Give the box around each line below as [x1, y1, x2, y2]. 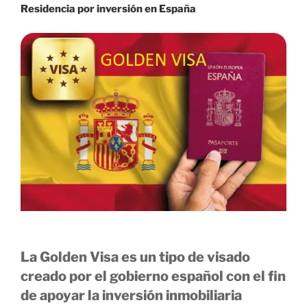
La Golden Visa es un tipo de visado [21, 248, 250, 265]
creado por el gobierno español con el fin [21, 267, 286, 284]
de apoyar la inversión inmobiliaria [21, 286, 242, 304]
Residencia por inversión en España [21, 3, 196, 16]
